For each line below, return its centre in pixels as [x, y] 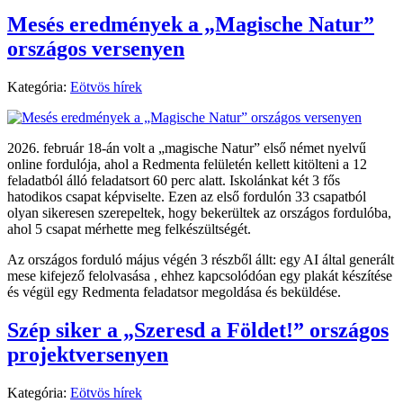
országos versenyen [96, 49]
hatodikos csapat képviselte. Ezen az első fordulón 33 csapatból [187, 197]
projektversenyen [88, 354]
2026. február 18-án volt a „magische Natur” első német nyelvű [187, 148]
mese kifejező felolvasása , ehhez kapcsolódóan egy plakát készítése [200, 276]
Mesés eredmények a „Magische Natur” [191, 25]
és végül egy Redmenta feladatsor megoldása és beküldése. [174, 292]
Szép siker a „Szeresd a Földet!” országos [198, 330]
